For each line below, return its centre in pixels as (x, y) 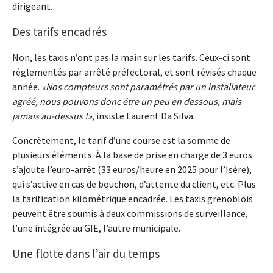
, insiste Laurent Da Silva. (144, 116)
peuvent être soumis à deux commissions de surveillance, (130, 214)
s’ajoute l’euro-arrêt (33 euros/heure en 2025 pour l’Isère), (132, 170)
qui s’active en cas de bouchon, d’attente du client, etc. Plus (134, 184)
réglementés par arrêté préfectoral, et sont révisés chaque (134, 72)
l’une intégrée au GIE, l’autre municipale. (96, 228)
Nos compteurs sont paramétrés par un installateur (150, 87)
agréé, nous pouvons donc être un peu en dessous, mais (127, 101)
